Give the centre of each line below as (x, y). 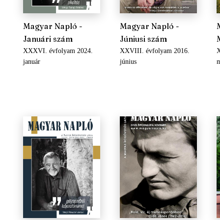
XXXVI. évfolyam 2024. (58, 51)
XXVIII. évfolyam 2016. (154, 51)
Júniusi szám (143, 39)
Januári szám (48, 39)
